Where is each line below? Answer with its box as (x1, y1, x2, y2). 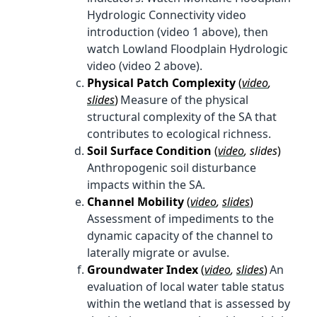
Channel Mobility (87, 193, 187, 209)
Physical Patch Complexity (87, 74, 238, 91)
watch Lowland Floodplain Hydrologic (87, 40, 288, 57)
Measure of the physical (120, 91, 248, 108)
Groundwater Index (87, 261, 201, 277)
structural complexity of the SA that (87, 108, 277, 125)
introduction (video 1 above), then (87, 23, 268, 40)
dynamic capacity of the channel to (87, 227, 273, 243)
